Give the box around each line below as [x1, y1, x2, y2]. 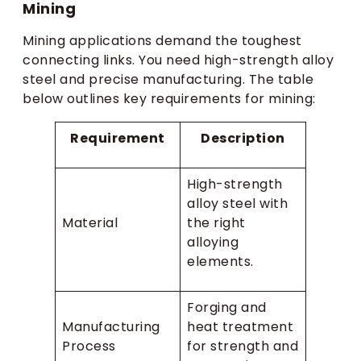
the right [187, 214, 246, 233]
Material [62, 214, 118, 233]
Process [62, 337, 116, 356]
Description [201, 129, 285, 148]
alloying [187, 233, 239, 252]
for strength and [187, 337, 298, 356]
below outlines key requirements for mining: [23, 89, 316, 109]
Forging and [187, 298, 267, 317]
